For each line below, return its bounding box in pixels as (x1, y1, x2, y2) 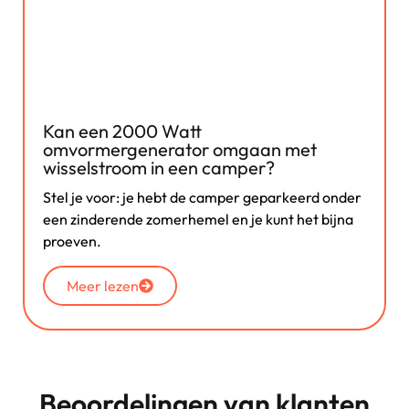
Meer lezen (67, 276, 139, 295)
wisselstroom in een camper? (43, 156, 275, 180)
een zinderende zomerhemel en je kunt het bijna (43, 210, 353, 229)
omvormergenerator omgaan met (43, 138, 317, 162)
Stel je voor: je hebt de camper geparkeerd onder (43, 188, 362, 207)
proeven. (43, 232, 101, 251)
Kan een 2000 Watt (43, 120, 202, 143)
